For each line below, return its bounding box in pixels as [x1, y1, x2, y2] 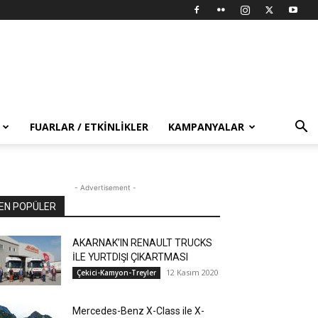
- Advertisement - [74, 183, 136, 192]
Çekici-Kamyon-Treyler [77, 268, 156, 278]
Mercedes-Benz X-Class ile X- [72, 305, 204, 317]
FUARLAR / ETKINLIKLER [30, 120, 148, 133]
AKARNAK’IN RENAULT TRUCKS [72, 237, 212, 248]
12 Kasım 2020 [166, 267, 219, 278]
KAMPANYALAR [168, 120, 244, 133]
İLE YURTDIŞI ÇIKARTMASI [72, 251, 188, 263]
